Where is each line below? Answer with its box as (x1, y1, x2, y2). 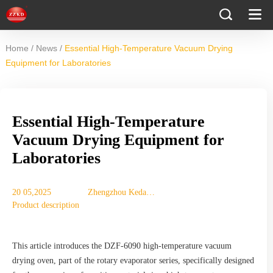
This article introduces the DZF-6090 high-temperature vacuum (12, 241, 232, 250)
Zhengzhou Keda (88, 188, 146, 197)
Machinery (88, 200, 124, 210)
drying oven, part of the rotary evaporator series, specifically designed (12, 256, 254, 265)
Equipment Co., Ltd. (88, 213, 160, 222)
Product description (12, 200, 79, 210)
